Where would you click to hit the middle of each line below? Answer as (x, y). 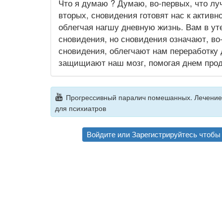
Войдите (101, 134)
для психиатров (80, 108)
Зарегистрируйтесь (165, 134)
